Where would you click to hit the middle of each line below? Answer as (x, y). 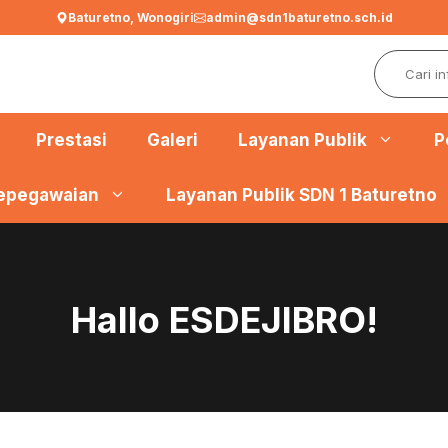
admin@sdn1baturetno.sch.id (299, 17)
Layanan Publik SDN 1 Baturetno (301, 195)
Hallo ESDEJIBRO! (224, 320)
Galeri (172, 140)
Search (400, 61)
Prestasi (71, 140)
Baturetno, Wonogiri (130, 17)
